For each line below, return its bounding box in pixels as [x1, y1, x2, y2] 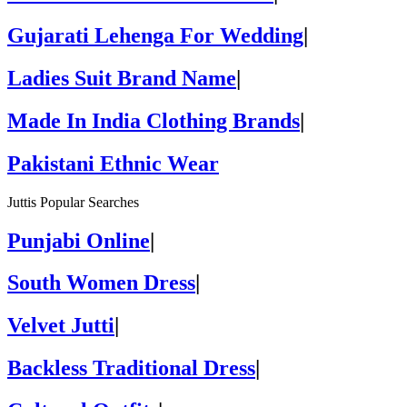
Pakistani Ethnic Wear [7, 151, 219, 175]
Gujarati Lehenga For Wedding [7, 24, 303, 47]
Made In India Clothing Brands [7, 108, 300, 133]
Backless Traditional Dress [7, 356, 255, 381]
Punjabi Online [7, 228, 150, 253]
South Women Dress [7, 271, 195, 295]
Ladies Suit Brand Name [7, 65, 236, 90]
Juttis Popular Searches [7, 194, 139, 210]
